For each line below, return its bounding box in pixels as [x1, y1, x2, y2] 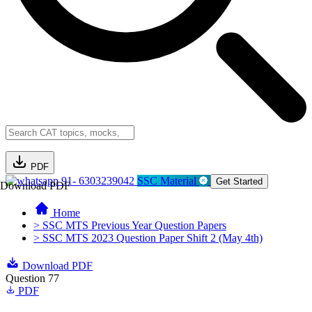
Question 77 [6, 272, 59, 284]
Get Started [216, 176, 263, 187]
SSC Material [137, 175, 199, 187]
